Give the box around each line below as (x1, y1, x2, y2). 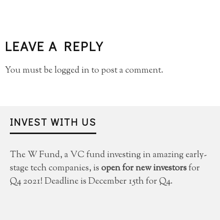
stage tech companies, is (10, 162, 101, 175)
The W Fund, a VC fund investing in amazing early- (10, 149, 207, 162)
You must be (5, 64, 55, 78)
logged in (55, 64, 89, 78)
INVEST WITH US (10, 115, 96, 129)
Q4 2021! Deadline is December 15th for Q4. (10, 175, 173, 189)
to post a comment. (89, 64, 164, 78)
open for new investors (101, 162, 187, 175)
